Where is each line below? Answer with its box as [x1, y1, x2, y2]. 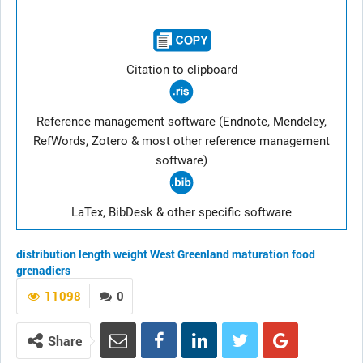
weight [113, 246, 147, 262]
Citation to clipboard [126, 62, 237, 77]
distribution [16, 246, 76, 262]
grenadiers [16, 263, 70, 278]
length [79, 246, 111, 262]
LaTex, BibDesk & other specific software [71, 205, 292, 220]
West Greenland [150, 246, 229, 262]
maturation [232, 246, 289, 262]
